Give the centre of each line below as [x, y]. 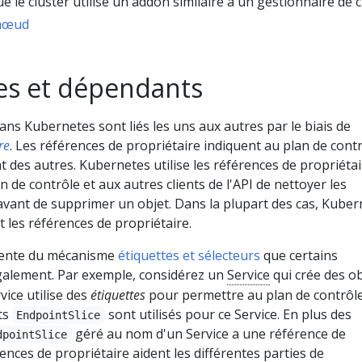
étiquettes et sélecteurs [189, 255]
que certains [299, 255]
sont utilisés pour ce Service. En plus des [228, 314]
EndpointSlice [59, 315]
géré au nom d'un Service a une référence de [208, 333]
